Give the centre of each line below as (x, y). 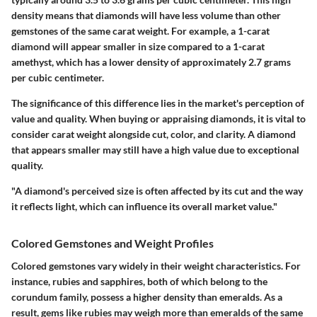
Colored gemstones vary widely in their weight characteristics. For (156, 265)
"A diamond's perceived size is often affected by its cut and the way (157, 191)
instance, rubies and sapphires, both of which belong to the (139, 281)
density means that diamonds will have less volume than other (146, 16)
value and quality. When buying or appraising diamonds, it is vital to (158, 119)
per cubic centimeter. (58, 78)
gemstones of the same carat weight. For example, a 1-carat (140, 31)
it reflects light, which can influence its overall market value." (144, 207)
